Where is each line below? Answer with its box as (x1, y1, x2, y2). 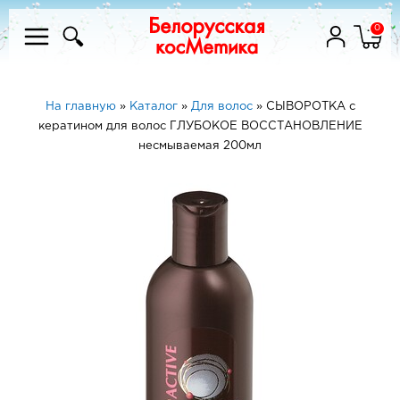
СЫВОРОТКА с (265, 102, 355, 112)
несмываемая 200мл (138, 141, 262, 151)
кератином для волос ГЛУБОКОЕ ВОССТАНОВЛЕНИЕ (37, 121, 362, 131)
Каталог (129, 102, 178, 112)
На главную (45, 102, 116, 112)
